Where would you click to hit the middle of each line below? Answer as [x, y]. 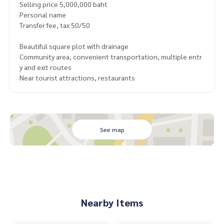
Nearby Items [112, 202]
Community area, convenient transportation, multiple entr [111, 56]
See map [112, 129]
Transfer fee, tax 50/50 [55, 25]
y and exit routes [45, 67]
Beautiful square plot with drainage [74, 46]
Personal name [43, 14]
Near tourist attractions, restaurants [77, 77]
